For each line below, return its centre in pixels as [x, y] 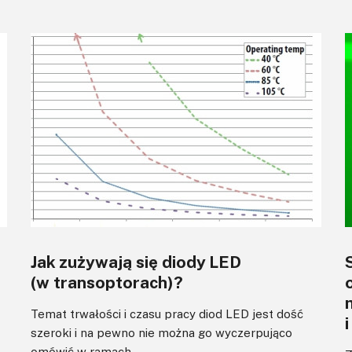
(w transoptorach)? [107, 282]
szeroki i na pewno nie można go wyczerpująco [161, 333]
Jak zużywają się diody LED [136, 262]
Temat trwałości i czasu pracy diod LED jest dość [167, 314]
